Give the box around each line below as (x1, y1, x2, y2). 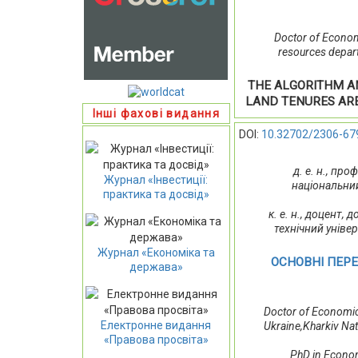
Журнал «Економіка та (97, 245, 215, 259)
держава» (129, 260, 183, 273)
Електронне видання (101, 318, 212, 332)
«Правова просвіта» (103, 332, 209, 346)
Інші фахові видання (92, 106, 221, 120)
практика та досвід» (102, 187, 209, 201)
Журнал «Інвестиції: (104, 173, 209, 186)
